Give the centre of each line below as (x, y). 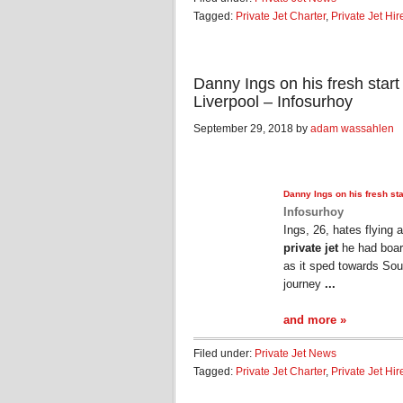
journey (304, 284)
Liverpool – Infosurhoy (273, 102)
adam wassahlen (352, 129)
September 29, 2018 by (252, 129)
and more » (315, 320)
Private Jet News (296, 354)
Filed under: (224, 354)
